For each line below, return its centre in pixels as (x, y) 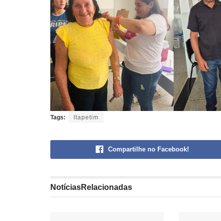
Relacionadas (107, 187)
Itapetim (86, 118)
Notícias (66, 187)
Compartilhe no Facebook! (148, 149)
